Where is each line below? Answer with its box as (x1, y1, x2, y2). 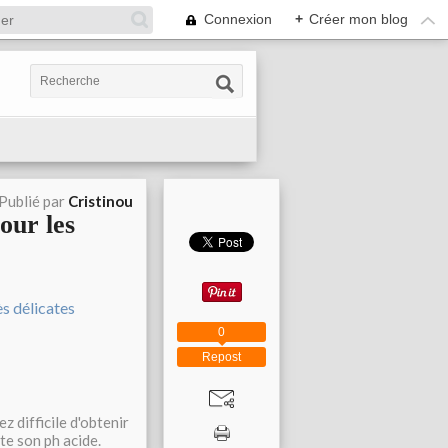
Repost (202, 349, 241, 364)
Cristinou (68, 192, 133, 210)
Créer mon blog (309, 11, 408, 27)
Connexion (204, 11, 272, 27)
